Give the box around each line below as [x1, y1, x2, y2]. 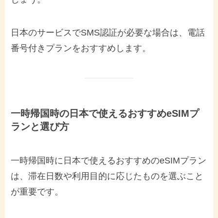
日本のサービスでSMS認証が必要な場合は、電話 [11, 28, 205, 38]
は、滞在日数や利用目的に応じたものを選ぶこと [11, 171, 204, 181]
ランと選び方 [11, 121, 70, 132]
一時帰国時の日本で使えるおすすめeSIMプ [11, 108, 200, 119]
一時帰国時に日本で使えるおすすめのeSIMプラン [11, 155, 207, 165]
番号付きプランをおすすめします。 [11, 43, 151, 54]
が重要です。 [11, 186, 64, 197]
